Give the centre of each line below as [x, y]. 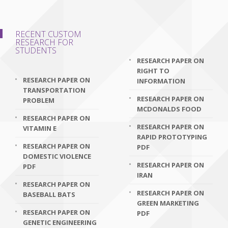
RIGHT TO [153, 71]
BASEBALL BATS [49, 194]
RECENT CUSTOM [48, 34]
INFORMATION [161, 81]
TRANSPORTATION [54, 90]
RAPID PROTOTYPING [172, 137]
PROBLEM [39, 100]
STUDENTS [36, 50]
